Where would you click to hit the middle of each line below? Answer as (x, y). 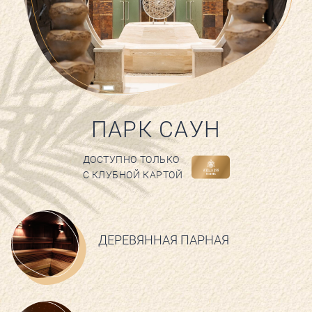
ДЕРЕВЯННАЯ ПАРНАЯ (164, 240)
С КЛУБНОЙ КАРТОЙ (133, 175)
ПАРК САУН (156, 130)
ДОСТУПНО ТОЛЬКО (131, 159)
